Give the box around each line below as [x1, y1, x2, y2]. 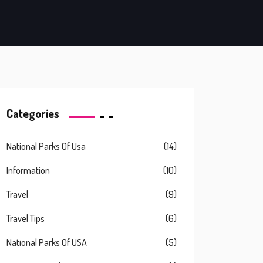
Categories [6, 106, 59, 121]
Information [6, 164, 50, 176]
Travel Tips [6, 213, 45, 224]
